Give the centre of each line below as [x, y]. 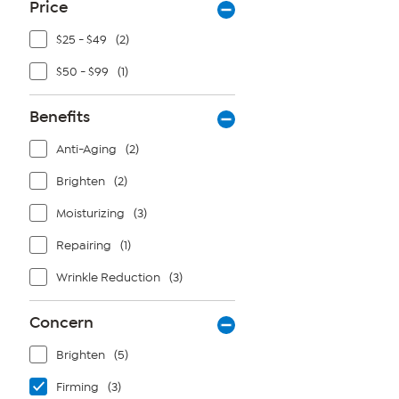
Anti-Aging [86, 149]
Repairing [84, 245]
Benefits [60, 117]
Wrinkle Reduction [108, 277]
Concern [61, 322]
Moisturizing [90, 213]
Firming [77, 387]
